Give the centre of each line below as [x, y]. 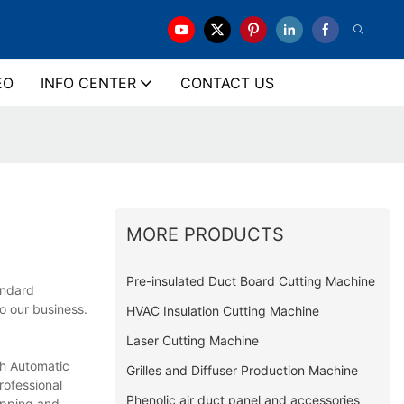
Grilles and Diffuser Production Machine [243, 370]
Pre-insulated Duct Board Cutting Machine [251, 280]
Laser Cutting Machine [193, 340]
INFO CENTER [88, 83]
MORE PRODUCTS [206, 234]
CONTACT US [227, 83]
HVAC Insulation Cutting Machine [223, 310]
